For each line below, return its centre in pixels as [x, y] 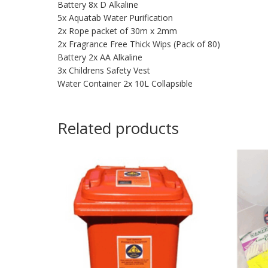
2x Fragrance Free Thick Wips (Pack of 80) [139, 44]
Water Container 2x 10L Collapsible [125, 84]
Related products [118, 128]
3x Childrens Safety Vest [104, 71]
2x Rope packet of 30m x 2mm [117, 31]
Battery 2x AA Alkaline [100, 57]
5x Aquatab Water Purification [115, 18]
